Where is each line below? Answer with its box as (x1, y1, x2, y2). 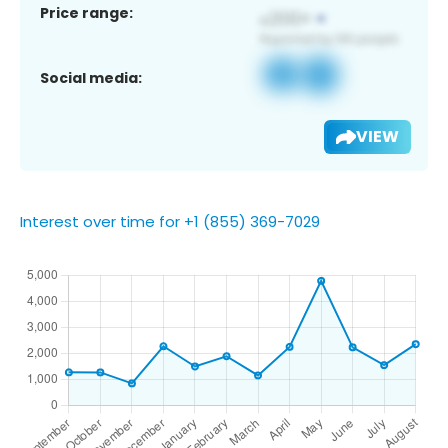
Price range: (40, 2, 133, 23)
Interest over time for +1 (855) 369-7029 (20, 210, 320, 232)
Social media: (40, 67, 142, 88)
